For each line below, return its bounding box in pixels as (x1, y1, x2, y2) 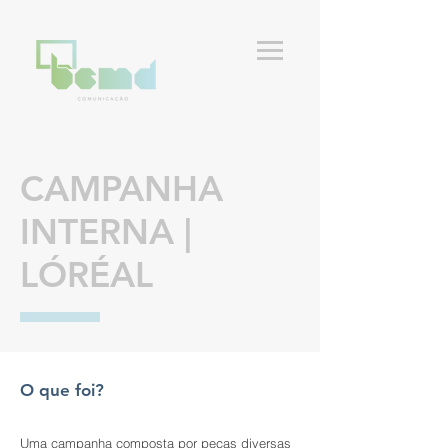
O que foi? (20, 380, 104, 400)
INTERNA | (20, 210, 192, 253)
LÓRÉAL (20, 253, 153, 296)
